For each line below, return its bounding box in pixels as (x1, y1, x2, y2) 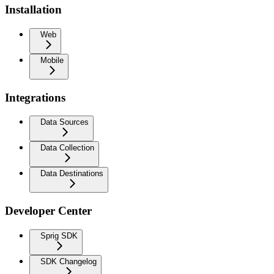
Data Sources (40, 117, 89, 127)
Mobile (40, 56, 64, 65)
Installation (5, 3, 62, 17)
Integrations (5, 91, 65, 104)
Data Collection (40, 143, 94, 153)
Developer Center (5, 204, 92, 218)
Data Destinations (40, 169, 103, 179)
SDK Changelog (40, 256, 97, 266)
